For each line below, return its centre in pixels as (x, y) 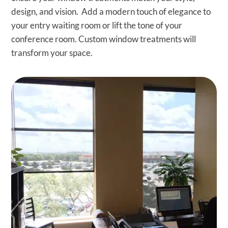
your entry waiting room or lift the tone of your (97, 25)
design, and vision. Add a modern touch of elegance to (111, 12)
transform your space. (52, 53)
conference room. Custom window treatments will (104, 39)
